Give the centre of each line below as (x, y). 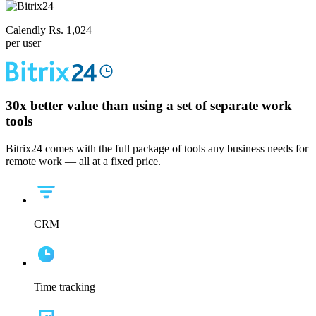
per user (23, 43)
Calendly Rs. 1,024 (49, 30)
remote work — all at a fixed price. (83, 161)
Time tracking (65, 286)
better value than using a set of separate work (159, 106)
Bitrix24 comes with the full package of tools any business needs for (157, 148)
